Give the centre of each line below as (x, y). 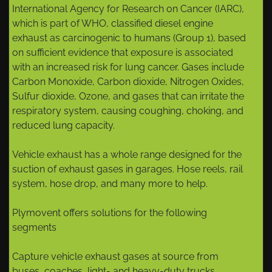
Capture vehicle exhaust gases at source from (115, 257)
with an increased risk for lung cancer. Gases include (128, 67)
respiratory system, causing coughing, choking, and (128, 111)
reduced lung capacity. (63, 126)
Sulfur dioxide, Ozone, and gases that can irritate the (128, 97)
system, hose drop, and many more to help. (110, 184)
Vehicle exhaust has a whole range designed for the (127, 155)
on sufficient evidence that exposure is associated (123, 53)
